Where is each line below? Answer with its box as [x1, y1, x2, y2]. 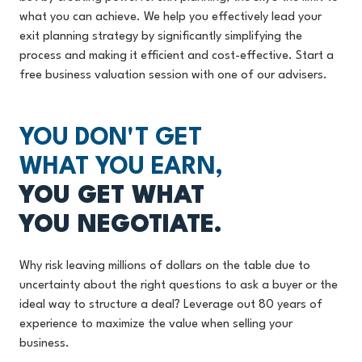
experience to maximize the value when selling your [19, 318, 293, 330]
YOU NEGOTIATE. [19, 214, 222, 238]
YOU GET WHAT [19, 185, 212, 208]
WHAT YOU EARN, [19, 156, 223, 179]
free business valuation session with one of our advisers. [19, 69, 327, 82]
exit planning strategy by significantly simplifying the [19, 31, 302, 43]
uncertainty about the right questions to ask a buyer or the [19, 280, 338, 292]
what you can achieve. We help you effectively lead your [19, 11, 322, 23]
